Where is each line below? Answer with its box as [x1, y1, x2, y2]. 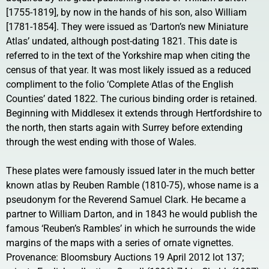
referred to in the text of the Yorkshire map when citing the [6, 49, 250, 61]
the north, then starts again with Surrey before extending [6, 121, 243, 133]
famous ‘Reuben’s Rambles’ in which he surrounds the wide [6, 222, 255, 234]
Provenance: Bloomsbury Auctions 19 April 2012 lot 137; [6, 251, 244, 263]
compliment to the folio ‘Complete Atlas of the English [6, 78, 234, 90]
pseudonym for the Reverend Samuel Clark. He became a [6, 193, 246, 205]
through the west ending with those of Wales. [6, 136, 196, 148]
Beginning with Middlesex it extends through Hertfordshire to [6, 107, 262, 119]
